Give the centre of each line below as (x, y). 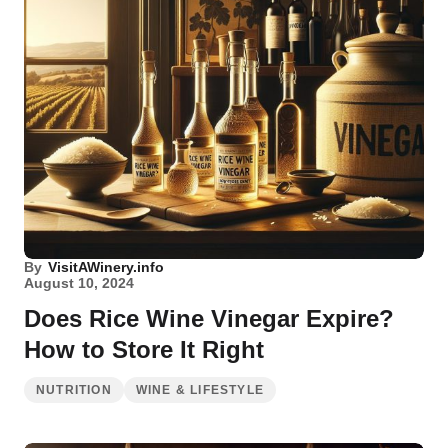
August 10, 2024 (79, 283)
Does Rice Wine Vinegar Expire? (209, 318)
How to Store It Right (144, 349)
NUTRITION (74, 390)
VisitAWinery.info (106, 267)
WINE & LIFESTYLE (200, 390)
